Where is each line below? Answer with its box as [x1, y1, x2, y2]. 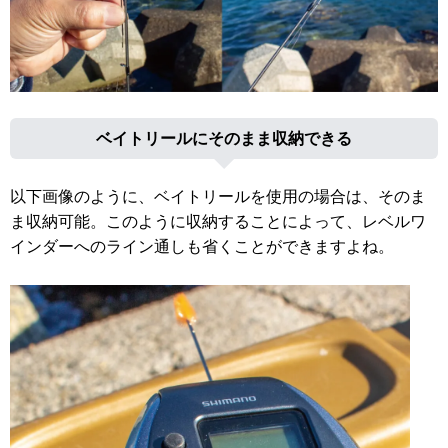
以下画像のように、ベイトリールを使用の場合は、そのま [10, 188, 426, 206]
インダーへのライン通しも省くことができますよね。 [10, 238, 394, 256]
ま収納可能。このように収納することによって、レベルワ [10, 213, 426, 231]
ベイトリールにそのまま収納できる [96, 129, 352, 147]
